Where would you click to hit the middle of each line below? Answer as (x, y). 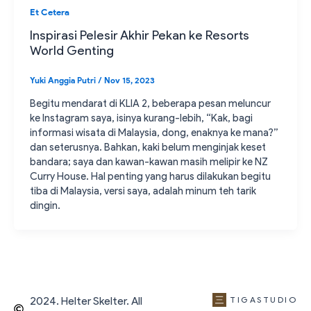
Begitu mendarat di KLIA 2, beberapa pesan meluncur (151, 104)
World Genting (72, 51)
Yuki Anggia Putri (64, 81)
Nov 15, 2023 (130, 81)
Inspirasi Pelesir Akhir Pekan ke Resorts (140, 35)
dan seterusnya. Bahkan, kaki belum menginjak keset (148, 148)
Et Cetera (50, 12)
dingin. (45, 206)
